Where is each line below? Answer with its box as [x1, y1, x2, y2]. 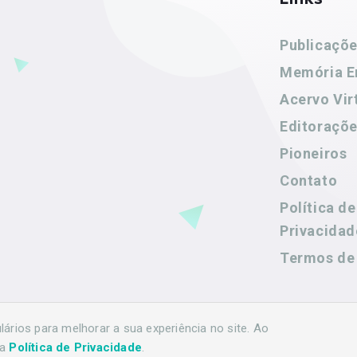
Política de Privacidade [9, 340, 143, 355]
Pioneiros [280, 144, 347, 162]
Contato [280, 171, 338, 189]
